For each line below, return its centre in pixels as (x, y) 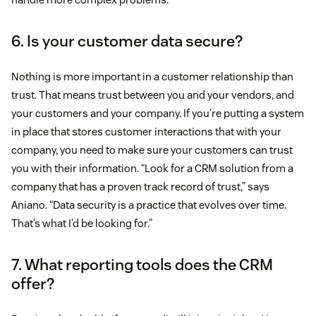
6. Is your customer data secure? (127, 41)
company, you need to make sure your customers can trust (152, 150)
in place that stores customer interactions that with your (146, 132)
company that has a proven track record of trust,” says (140, 187)
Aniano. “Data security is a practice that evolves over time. (149, 205)
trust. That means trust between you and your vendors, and (153, 95)
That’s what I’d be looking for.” (82, 224)
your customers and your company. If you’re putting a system (158, 114)
